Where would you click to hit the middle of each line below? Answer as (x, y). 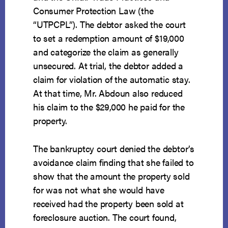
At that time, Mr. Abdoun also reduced (108, 93)
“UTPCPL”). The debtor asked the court (109, 24)
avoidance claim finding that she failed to (113, 162)
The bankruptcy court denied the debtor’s (114, 149)
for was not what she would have (99, 190)
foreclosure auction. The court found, (105, 217)
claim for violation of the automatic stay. (112, 79)
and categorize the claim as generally (106, 52)
